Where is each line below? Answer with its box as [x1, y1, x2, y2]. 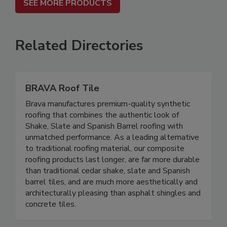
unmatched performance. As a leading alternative [25, 132, 199, 143]
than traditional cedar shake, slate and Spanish [25, 165, 190, 177]
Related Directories [15, 36, 143, 56]
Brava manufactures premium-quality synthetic [25, 98, 190, 110]
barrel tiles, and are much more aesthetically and [25, 176, 198, 188]
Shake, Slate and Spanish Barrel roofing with [25, 121, 183, 132]
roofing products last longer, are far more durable [25, 154, 200, 166]
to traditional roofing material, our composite [25, 143, 184, 155]
